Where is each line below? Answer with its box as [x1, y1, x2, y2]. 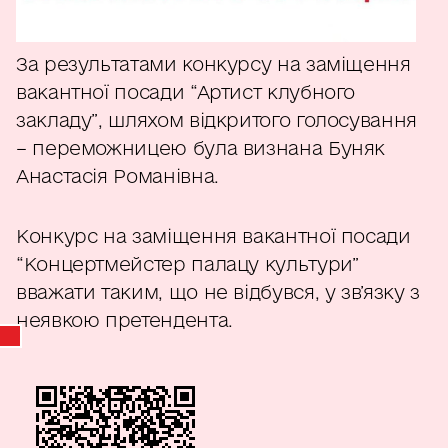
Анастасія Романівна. [16, 165, 219, 187]
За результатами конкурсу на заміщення [16, 53, 411, 75]
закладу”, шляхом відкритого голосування [16, 109, 417, 131]
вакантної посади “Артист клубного [16, 81, 356, 103]
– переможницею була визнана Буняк [16, 137, 386, 159]
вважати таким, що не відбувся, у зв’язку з [16, 281, 420, 303]
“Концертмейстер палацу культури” [16, 253, 359, 275]
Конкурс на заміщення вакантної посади [16, 225, 411, 247]
